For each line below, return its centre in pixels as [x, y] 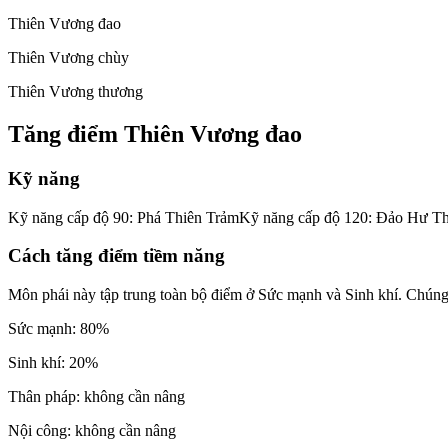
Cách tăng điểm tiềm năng [116, 256]
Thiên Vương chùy [68, 58]
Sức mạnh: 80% [58, 329]
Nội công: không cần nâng [92, 431]
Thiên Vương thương [75, 92]
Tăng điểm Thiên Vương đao [155, 134]
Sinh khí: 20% [53, 363]
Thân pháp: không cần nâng [96, 397]
